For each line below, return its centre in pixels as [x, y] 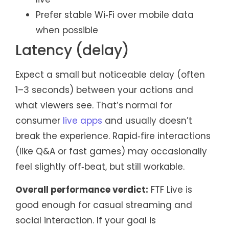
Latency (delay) [72, 51]
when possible [67, 30]
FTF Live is [170, 189]
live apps [83, 121]
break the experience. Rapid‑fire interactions [113, 136]
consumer [39, 121]
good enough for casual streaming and [104, 205]
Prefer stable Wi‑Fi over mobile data [115, 15]
